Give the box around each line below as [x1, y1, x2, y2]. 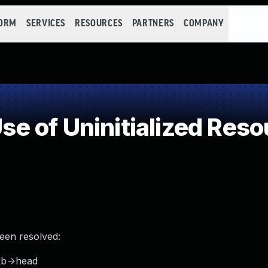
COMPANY [183, 19, 224, 29]
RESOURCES [75, 19, 123, 29]
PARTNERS [132, 19, 174, 29]
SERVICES [26, 19, 66, 29]
